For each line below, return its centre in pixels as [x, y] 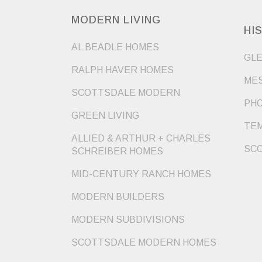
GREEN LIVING [105, 116]
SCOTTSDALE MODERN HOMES [144, 243]
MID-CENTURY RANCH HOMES [141, 174]
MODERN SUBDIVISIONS [128, 220]
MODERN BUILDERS [118, 197]
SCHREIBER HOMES [117, 151]
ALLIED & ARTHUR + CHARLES [141, 139]
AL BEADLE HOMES [115, 47]
